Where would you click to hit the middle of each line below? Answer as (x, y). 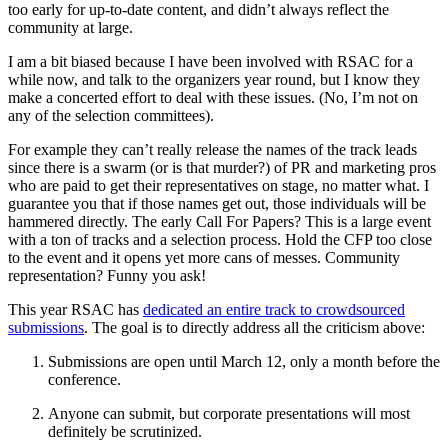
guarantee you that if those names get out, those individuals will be (217, 203)
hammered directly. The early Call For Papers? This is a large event (219, 221)
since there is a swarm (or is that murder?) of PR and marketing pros (222, 167)
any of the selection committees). (111, 115)
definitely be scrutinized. (125, 431)
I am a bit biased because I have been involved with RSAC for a (210, 61)
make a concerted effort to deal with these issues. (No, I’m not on (213, 97)
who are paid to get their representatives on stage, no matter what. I (218, 185)
